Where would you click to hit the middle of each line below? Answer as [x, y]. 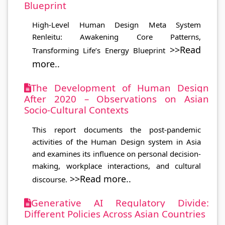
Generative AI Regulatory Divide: [120, 202]
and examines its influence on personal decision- [117, 153]
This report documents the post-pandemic [117, 129]
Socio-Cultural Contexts [76, 110]
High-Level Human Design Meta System [117, 25]
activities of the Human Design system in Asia [117, 141]
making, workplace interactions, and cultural [117, 165]
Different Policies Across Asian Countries [115, 213]
